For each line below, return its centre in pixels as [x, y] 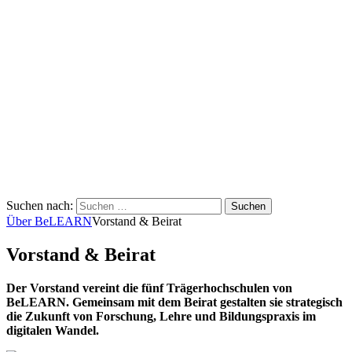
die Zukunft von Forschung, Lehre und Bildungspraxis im [161, 316]
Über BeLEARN [49, 221]
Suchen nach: [40, 205]
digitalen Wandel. [53, 330]
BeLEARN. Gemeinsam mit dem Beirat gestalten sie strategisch [174, 302]
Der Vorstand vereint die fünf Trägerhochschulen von [149, 288]
